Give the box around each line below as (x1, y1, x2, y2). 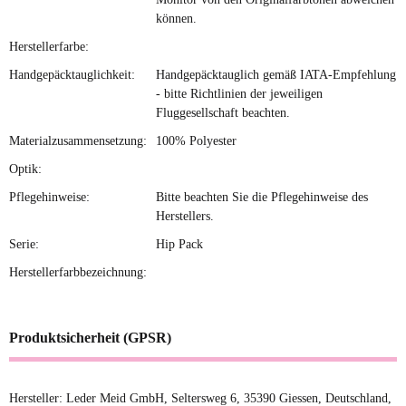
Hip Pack (156, 237, 203, 251)
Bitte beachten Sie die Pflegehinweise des (156, 189, 368, 204)
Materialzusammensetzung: (9, 133, 147, 148)
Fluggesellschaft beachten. (156, 105, 290, 120)
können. (156, 11, 197, 25)
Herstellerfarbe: (9, 39, 89, 53)
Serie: (9, 237, 39, 251)
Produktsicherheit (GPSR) (9, 329, 171, 345)
